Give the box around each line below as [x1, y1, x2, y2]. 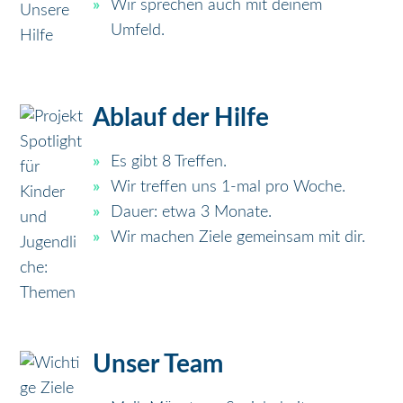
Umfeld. [111, 22, 166, 40]
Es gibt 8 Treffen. [111, 154, 228, 171]
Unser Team [93, 352, 224, 378]
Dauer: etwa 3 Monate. [111, 204, 273, 221]
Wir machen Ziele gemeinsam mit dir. [111, 229, 366, 246]
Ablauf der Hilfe [93, 105, 270, 131]
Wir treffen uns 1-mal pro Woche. [111, 179, 346, 196]
